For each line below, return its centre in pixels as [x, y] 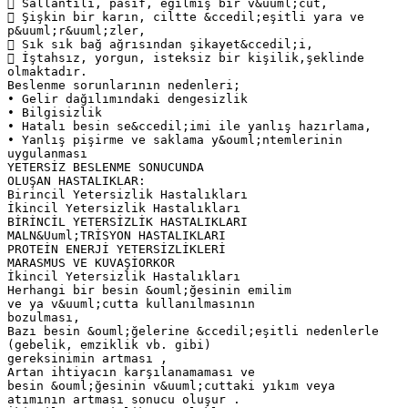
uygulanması [47, 153]
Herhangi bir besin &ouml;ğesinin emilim [149, 290]
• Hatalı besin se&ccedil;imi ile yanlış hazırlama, [189, 126]
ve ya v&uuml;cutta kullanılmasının [131, 303]
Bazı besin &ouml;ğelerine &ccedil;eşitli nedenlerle [193, 331]
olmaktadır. [47, 71]
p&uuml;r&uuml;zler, [76, 30]
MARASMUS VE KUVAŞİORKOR [91, 262]
